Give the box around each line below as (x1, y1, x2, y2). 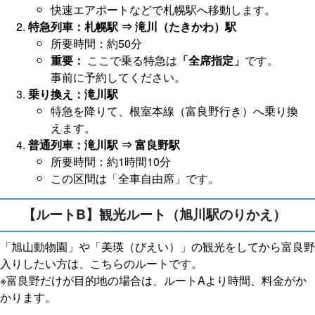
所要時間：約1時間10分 (51, 153, 171, 169)
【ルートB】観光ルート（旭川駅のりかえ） (22, 203, 287, 224)
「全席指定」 (177, 51, 245, 68)
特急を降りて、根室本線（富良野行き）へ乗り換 (51, 102, 298, 119)
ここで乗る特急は (84, 51, 177, 68)
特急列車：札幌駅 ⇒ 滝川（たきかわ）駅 (28, 18, 236, 34)
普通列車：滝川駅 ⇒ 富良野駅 (28, 136, 180, 153)
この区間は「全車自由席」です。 (51, 169, 219, 186)
